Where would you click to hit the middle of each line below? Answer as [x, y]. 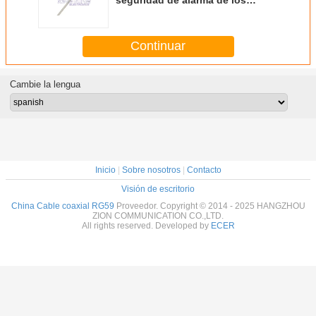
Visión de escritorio [158, 189]
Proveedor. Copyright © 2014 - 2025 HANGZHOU [209, 206]
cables [132, 11]
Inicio [105, 170]
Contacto [204, 170]
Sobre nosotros [151, 170]
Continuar [158, 46]
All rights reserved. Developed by [146, 225]
